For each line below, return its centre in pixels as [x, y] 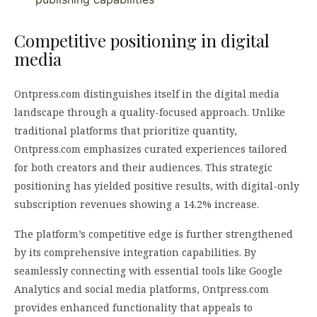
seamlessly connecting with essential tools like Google [148, 270]
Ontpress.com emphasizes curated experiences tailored [151, 149]
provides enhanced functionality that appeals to [133, 307]
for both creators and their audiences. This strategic [143, 167]
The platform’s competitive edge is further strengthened [154, 234]
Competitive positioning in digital [142, 40]
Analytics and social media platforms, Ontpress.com [142, 289]
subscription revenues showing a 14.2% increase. [137, 204]
